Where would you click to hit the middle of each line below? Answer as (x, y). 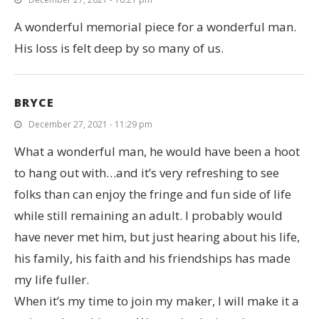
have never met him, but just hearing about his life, (157, 236)
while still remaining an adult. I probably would (148, 215)
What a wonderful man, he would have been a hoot (157, 151)
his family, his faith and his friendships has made (152, 258)
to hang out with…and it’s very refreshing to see (147, 172)
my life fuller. (52, 279)
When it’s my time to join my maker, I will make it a (157, 300)
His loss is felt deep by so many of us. (119, 48)
